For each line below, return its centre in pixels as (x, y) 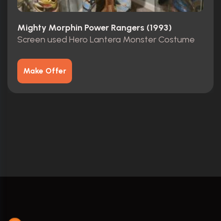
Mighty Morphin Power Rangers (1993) (94, 27)
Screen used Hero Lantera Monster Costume (106, 40)
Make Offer (45, 71)
